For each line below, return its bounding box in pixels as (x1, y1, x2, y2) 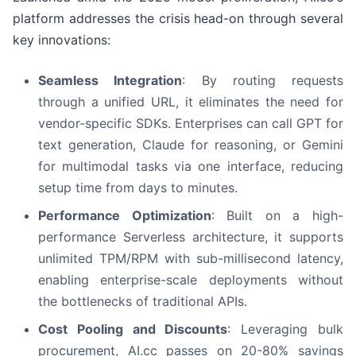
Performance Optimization (38, 207, 211, 224)
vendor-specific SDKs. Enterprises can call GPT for (38, 115, 343, 132)
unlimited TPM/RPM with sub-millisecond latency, (38, 250, 343, 267)
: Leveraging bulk (227, 321, 344, 338)
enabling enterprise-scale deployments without (38, 272, 343, 288)
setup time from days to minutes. (38, 180, 238, 196)
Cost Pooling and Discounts (38, 321, 228, 338)
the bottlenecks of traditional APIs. (38, 293, 247, 310)
